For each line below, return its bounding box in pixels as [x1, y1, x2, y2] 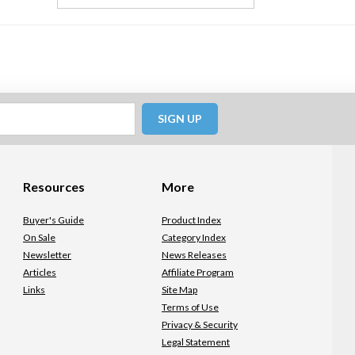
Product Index [162, 214, 221, 226]
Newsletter [23, 249, 71, 261]
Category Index [162, 231, 226, 243]
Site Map [162, 284, 197, 296]
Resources [23, 179, 85, 194]
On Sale [23, 231, 55, 243]
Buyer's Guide [23, 214, 84, 226]
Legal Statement [162, 336, 230, 348]
